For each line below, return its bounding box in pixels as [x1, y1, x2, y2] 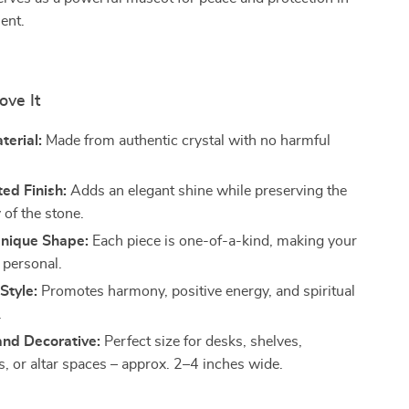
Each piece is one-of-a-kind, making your [89, 234, 358, 248]
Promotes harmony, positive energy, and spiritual [37, 284, 356, 299]
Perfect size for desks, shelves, [100, 334, 303, 349]
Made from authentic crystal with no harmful [42, 133, 331, 148]
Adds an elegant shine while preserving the [67, 184, 348, 198]
